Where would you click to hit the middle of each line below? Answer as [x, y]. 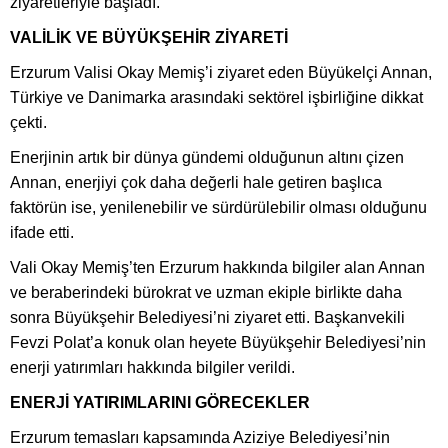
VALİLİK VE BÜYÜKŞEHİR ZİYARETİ [149, 37]
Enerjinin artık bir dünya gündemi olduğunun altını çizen [207, 157]
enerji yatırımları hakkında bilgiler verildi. [152, 367]
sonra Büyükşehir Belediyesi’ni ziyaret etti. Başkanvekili [207, 317]
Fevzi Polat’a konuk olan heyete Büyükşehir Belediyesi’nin [218, 342]
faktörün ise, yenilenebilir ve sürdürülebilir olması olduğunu [218, 207]
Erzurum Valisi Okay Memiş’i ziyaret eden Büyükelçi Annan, [221, 72]
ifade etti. [42, 232]
